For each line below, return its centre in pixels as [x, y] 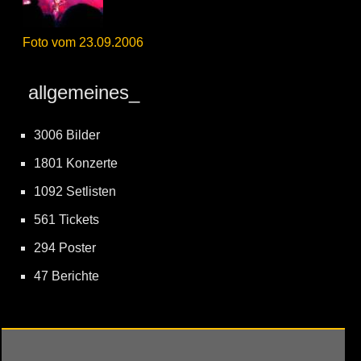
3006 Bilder [67, 135]
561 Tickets [66, 220]
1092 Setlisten [75, 191]
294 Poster [65, 248]
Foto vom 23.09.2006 [83, 42]
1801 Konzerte [76, 163]
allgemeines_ [81, 92]
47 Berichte [66, 276]
